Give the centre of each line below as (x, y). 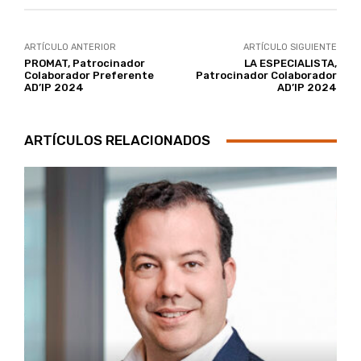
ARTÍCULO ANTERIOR (70, 48)
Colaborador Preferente (89, 76)
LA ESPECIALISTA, (290, 64)
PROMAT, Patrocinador (85, 64)
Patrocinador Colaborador (266, 76)
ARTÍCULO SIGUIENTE (290, 48)
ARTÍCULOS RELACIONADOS (117, 141)
